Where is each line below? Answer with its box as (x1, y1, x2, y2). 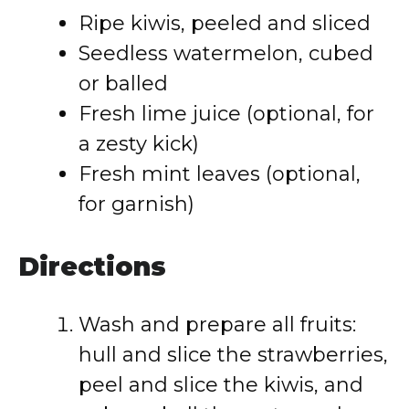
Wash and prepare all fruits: (79, 312, 356, 337)
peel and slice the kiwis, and (79, 372, 363, 397)
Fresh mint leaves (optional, (79, 162, 361, 186)
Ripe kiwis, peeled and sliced (79, 11, 371, 36)
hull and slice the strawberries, (79, 342, 388, 367)
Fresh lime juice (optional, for (79, 101, 374, 126)
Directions (18, 251, 166, 282)
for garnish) (79, 192, 194, 216)
